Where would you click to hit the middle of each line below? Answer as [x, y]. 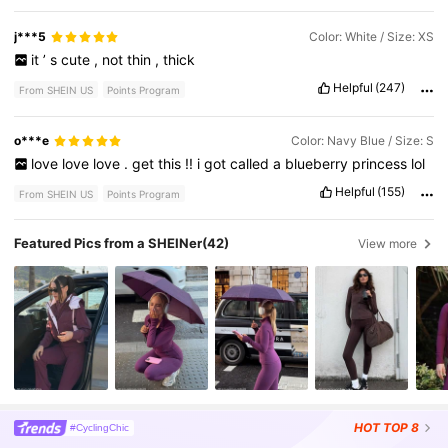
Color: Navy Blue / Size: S [362, 141]
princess [381, 164]
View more [388, 244]
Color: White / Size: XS [371, 37]
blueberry [318, 164]
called [251, 164]
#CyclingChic [100, 427]
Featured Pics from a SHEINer [108, 243]
